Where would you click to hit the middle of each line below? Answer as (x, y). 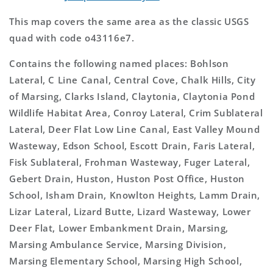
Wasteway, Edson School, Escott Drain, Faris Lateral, (132, 145)
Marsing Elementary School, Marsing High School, (126, 261)
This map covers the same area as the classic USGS (129, 21)
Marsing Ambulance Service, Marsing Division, (118, 244)
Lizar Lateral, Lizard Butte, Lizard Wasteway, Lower (130, 211)
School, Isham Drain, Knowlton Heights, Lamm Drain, (135, 195)
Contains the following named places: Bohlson (119, 63)
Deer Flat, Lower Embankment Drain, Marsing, (119, 228)
